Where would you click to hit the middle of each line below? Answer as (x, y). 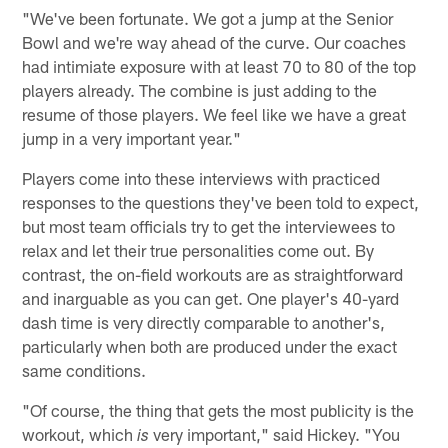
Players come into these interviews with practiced (201, 177)
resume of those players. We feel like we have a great (214, 113)
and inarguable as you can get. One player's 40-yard (211, 297)
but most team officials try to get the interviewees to (209, 225)
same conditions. (84, 369)
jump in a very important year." (132, 137)
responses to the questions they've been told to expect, (221, 201)
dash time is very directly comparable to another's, (204, 321)
